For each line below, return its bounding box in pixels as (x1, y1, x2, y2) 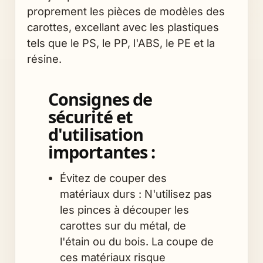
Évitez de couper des (59, 171, 167, 184)
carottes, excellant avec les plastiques (27, 20, 219, 33)
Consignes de (48, 87, 153, 110)
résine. (27, 52, 62, 65)
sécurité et (48, 104, 133, 128)
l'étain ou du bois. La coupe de (59, 234, 214, 248)
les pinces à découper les (59, 203, 189, 216)
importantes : (48, 140, 156, 163)
